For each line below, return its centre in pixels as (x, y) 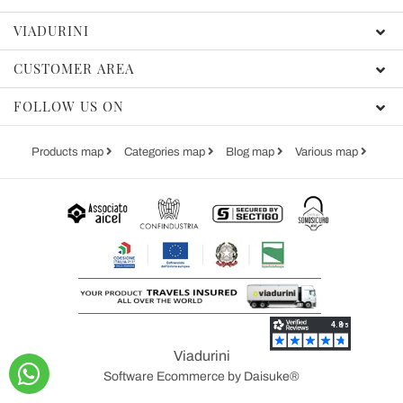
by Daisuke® (264, 377)
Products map (69, 152)
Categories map (166, 152)
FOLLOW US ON (69, 107)
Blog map (251, 152)
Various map (328, 152)
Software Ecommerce (164, 377)
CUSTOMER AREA (74, 69)
